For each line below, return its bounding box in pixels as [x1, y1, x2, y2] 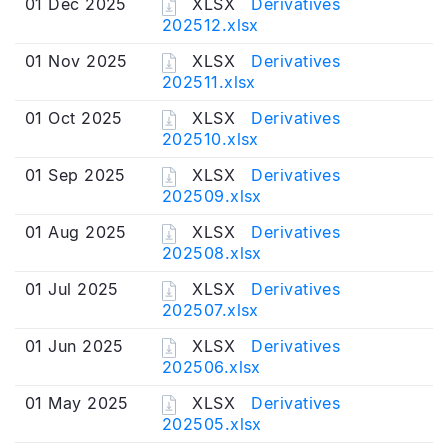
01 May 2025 [25, 393, 129, 413]
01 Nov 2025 [25, 51, 128, 71]
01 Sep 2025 [25, 165, 126, 185]
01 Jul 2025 [25, 279, 119, 299]
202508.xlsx [162, 242, 262, 263]
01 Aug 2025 [25, 222, 127, 242]
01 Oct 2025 [25, 108, 123, 128]
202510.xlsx [162, 128, 259, 149]
